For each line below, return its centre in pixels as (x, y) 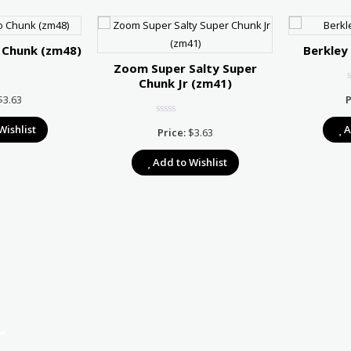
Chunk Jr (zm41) (185, 83)
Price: (171, 132)
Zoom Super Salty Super (185, 68)
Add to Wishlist (190, 162)
